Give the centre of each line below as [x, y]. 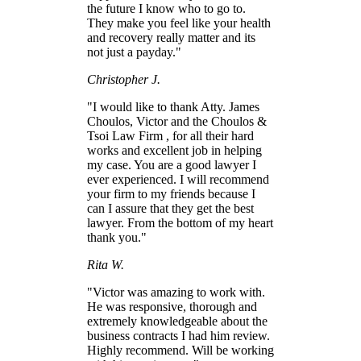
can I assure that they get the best [170, 209]
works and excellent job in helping [174, 151]
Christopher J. [124, 80]
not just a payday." [134, 52]
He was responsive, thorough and [172, 307]
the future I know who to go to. [166, 9]
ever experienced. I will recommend [178, 180]
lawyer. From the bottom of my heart [180, 223]
